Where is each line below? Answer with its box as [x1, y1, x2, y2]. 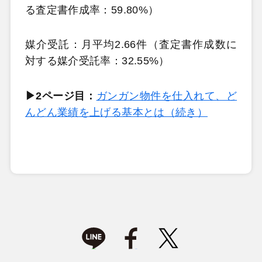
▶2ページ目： [25, 89, 96, 102]
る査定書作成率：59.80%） [25, 4, 159, 16]
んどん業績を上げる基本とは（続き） [25, 106, 208, 118]
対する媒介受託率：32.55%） [25, 55, 170, 67]
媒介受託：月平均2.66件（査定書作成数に [25, 39, 237, 51]
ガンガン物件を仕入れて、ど [96, 89, 237, 102]
